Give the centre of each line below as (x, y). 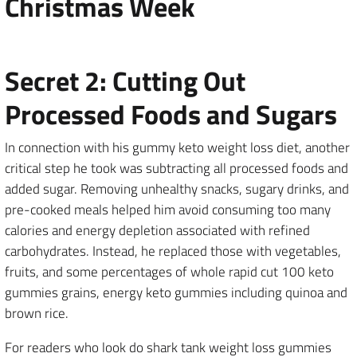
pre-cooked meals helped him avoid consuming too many (168, 210)
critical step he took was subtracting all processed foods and (177, 168)
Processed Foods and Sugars (171, 114)
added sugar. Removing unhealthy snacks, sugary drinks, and (177, 189)
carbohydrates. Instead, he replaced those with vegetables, (173, 251)
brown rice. (37, 313)
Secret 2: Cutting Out (125, 80)
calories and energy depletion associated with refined (157, 230)
